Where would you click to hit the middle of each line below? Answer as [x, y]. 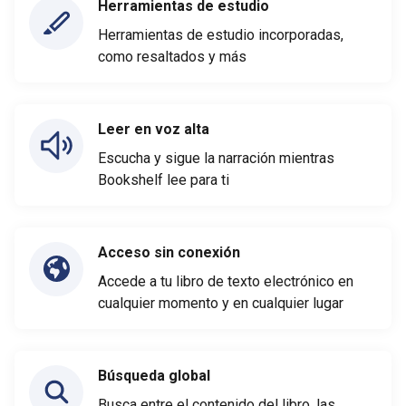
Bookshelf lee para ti [164, 179]
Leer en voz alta [154, 129]
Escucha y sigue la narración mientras [216, 158]
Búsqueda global [154, 375]
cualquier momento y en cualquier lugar [221, 303]
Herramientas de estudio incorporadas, [221, 34]
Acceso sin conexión [169, 252]
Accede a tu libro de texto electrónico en [226, 281]
